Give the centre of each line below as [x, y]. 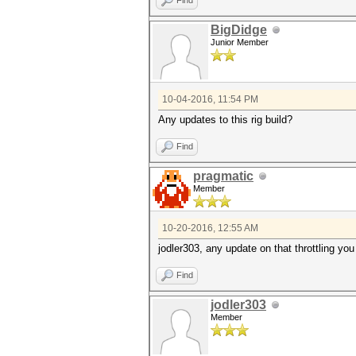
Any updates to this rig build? [225, 120]
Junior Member [240, 42]
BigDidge [239, 30]
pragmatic [223, 176]
